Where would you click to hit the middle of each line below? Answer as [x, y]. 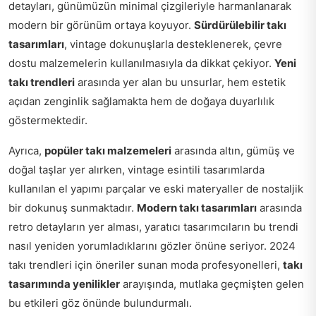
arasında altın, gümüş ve [233, 150]
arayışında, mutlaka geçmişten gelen [212, 284]
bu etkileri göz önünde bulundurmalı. [100, 303]
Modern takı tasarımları [197, 207]
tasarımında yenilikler [64, 284]
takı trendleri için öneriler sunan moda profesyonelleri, [146, 265]
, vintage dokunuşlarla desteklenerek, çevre [173, 44]
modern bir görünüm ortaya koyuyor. [101, 25]
